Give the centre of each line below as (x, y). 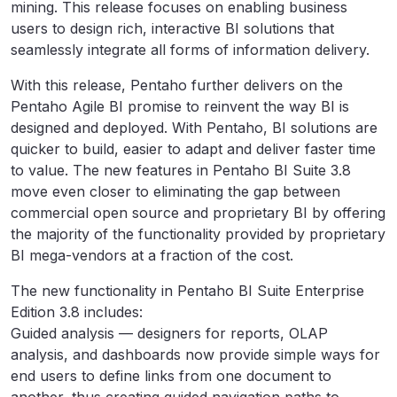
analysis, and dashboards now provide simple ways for (195, 354)
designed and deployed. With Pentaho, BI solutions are (194, 128)
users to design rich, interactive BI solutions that (172, 28)
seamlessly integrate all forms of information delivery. (190, 50)
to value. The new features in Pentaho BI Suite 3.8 (181, 170)
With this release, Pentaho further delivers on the (177, 85)
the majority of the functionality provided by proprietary (198, 234)
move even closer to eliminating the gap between (175, 191)
